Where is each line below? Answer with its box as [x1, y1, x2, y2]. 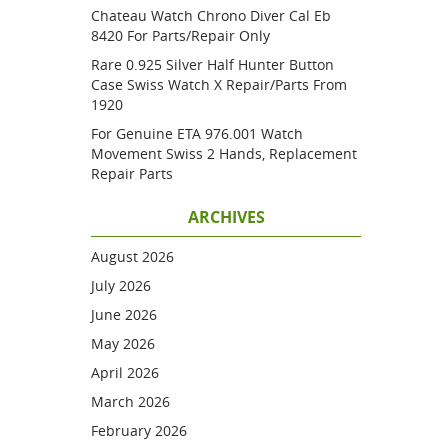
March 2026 [91, 392, 170, 411]
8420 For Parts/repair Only [91, 26, 270, 45]
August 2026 [91, 247, 174, 266]
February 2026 [91, 421, 187, 440]
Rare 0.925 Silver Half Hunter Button [91, 55, 334, 74]
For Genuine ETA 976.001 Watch [91, 124, 303, 143]
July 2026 [91, 276, 151, 295]
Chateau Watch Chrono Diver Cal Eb [91, 6, 331, 25]
